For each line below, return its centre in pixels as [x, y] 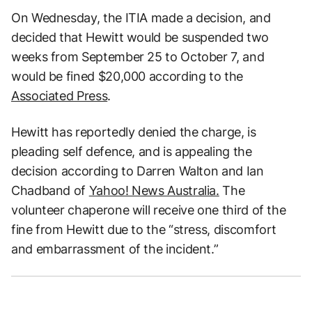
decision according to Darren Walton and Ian [138, 171]
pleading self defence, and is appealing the [132, 151]
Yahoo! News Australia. [154, 190]
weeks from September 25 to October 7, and [138, 56]
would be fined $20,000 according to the [127, 76]
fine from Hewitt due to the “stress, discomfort [144, 229]
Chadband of [50, 190]
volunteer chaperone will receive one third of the [149, 210]
